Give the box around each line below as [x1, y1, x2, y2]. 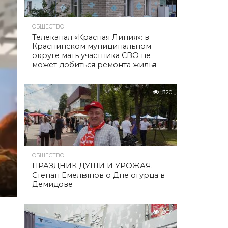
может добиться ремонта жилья [32, 60, 156, 69]
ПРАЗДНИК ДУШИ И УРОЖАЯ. [32, 161, 153, 170]
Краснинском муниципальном [32, 42, 151, 51]
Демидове [32, 180, 73, 189]
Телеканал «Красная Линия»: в [32, 33, 149, 42]
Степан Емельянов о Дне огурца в [32, 170, 165, 180]
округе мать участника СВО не [32, 51, 151, 60]
